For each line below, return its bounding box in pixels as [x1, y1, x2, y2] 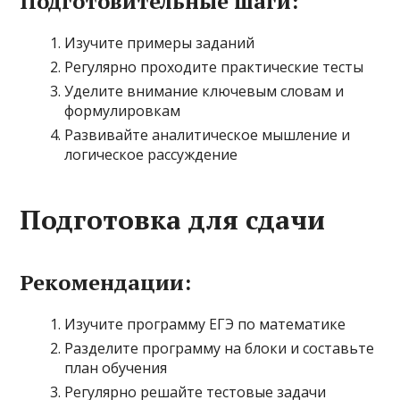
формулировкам [64, 101, 181, 121]
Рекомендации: [20, 268, 192, 296]
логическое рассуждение [64, 145, 238, 164]
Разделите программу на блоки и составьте [64, 338, 375, 358]
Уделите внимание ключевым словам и [64, 81, 345, 101]
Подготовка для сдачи [20, 202, 326, 237]
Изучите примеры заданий [64, 33, 255, 53]
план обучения [64, 358, 168, 378]
